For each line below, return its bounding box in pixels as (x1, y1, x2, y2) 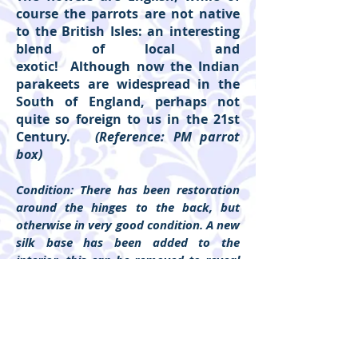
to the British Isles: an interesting (16, 22, 240, 40)
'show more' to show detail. (49, 338, 207, 355)
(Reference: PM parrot (95, 128, 241, 145)
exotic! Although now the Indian (16, 58, 240, 75)
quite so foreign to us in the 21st (16, 110, 240, 128)
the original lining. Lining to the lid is (16, 269, 240, 286)
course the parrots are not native (16, 5, 240, 22)
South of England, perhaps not (16, 93, 240, 110)
